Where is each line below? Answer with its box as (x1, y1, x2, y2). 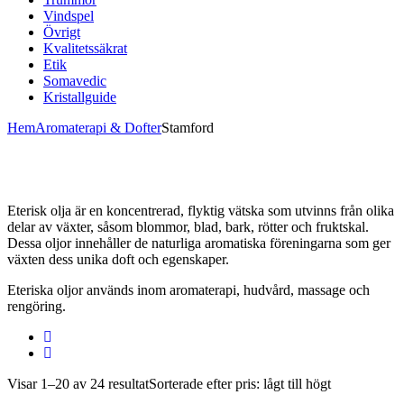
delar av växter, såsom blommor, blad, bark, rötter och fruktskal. (7, 219, 369, 234)
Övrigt (43, 24, 80, 40)
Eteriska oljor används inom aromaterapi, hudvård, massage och (7, 282, 370, 298)
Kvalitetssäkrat (43, 41, 127, 56)
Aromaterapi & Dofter (35, 120, 161, 135)
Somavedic (43, 73, 106, 88)
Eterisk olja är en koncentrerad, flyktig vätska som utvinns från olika (7, 203, 394, 218)
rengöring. (7, 298, 66, 314)
